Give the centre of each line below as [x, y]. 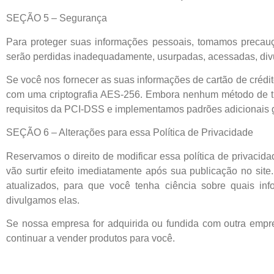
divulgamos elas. [43, 200]
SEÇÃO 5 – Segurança [57, 18]
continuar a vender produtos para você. [91, 239]
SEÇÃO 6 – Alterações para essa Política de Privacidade [130, 133]
